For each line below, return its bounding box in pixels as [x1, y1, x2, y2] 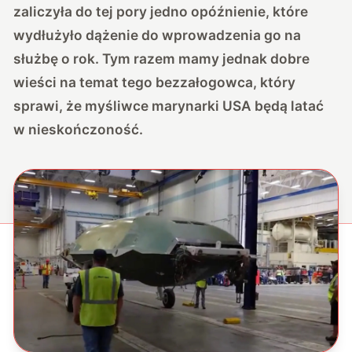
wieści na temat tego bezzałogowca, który [13, 73, 296, 90]
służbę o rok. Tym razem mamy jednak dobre [13, 49, 310, 67]
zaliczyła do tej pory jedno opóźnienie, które [13, 2, 309, 20]
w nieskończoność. [13, 120, 144, 137]
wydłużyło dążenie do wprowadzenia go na [13, 26, 302, 43]
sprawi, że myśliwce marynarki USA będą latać [13, 97, 324, 114]
